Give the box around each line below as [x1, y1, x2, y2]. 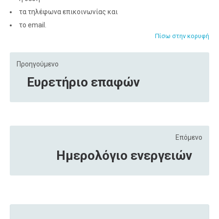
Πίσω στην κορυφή [155, 32, 209, 40]
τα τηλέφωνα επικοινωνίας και [19, 7, 118, 16]
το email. [19, 21, 46, 29]
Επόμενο [175, 133, 202, 141]
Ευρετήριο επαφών [27, 74, 140, 89]
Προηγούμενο [17, 60, 59, 68]
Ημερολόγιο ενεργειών [56, 148, 192, 163]
